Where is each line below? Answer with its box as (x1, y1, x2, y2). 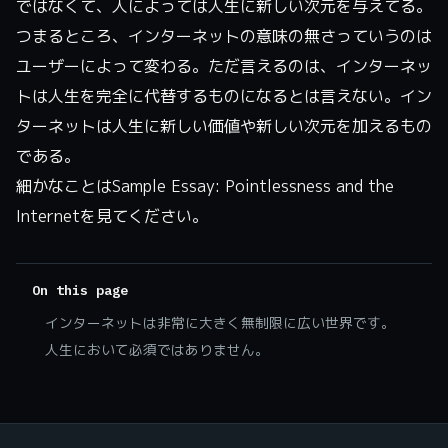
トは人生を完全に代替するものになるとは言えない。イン (16, 84, 432, 107)
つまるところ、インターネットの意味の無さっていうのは (16, 24, 432, 47)
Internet (16, 204, 80, 227)
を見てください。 (80, 204, 208, 227)
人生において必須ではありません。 (44, 339, 269, 359)
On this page (32, 280, 128, 299)
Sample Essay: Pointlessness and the (112, 174, 394, 197)
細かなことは (16, 174, 112, 197)
